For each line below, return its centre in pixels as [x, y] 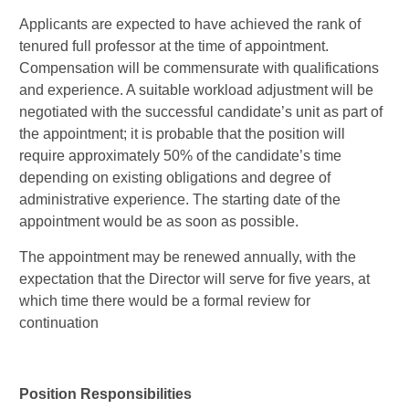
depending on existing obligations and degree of [175, 178]
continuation [59, 323]
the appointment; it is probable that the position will [182, 134]
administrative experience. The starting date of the [180, 199]
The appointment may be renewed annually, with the [188, 257]
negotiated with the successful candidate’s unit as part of [201, 112]
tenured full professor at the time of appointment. [174, 46]
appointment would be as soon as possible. [159, 221]
